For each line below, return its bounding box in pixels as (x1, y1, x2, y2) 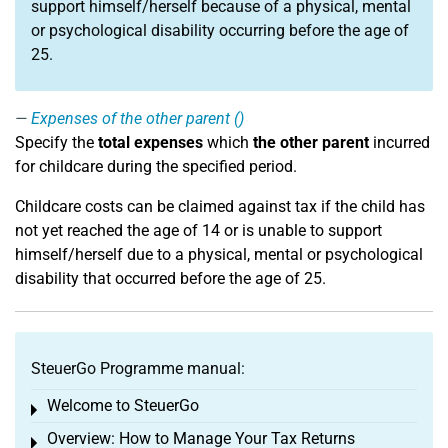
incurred (369, 133, 430, 152)
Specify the (15, 133, 98, 152)
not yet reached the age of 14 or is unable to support (15, 221, 382, 240)
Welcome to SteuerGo (47, 396, 199, 415)
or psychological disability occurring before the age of (31, 21, 409, 40)
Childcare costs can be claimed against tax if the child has (15, 197, 425, 216)
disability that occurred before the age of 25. (15, 269, 326, 288)
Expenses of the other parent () (31, 109, 244, 128)
